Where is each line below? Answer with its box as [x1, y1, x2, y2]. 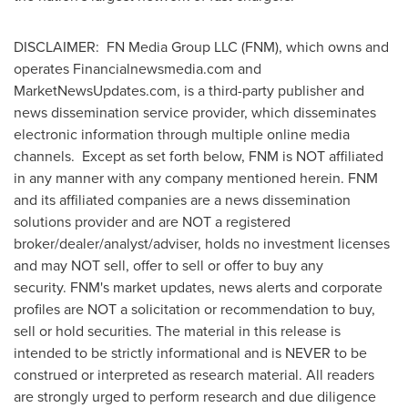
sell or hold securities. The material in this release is [14, 321, 341, 342]
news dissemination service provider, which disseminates [14, 102, 376, 123]
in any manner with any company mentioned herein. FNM [14, 168, 378, 189]
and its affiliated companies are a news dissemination [14, 189, 351, 210]
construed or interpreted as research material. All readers [14, 364, 374, 385]
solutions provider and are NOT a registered [14, 211, 291, 232]
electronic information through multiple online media [14, 124, 350, 145]
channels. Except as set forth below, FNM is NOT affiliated [14, 146, 383, 167]
